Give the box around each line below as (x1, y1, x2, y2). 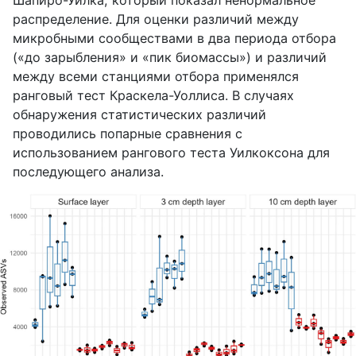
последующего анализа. (13, 163, 164, 180)
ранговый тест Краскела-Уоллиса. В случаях (13, 87, 294, 103)
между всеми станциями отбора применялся (13, 68, 299, 84)
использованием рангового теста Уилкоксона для (13, 144, 330, 161)
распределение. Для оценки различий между (13, 10, 299, 27)
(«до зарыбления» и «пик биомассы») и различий (13, 48, 327, 65)
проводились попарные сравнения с (13, 125, 242, 141)
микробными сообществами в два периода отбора (13, 29, 336, 46)
